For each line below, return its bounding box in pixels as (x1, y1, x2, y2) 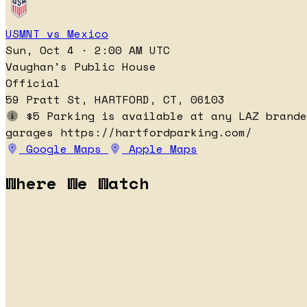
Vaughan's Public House (5, 58, 156, 75)
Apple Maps (122, 140, 197, 158)
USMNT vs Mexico (5, 25, 108, 42)
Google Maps (19, 140, 108, 158)
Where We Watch (5, 170, 149, 195)
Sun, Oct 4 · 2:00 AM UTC (5, 42, 170, 59)
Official (5, 75, 60, 92)
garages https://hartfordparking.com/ (5, 124, 252, 141)
